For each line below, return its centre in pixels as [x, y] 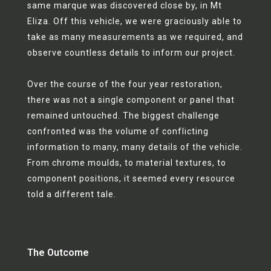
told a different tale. [71, 194]
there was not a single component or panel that [131, 100]
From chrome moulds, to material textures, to [126, 163]
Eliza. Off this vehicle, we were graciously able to [134, 21]
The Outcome [58, 253]
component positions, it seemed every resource [131, 178]
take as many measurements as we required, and [135, 37]
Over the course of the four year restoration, [125, 84]
